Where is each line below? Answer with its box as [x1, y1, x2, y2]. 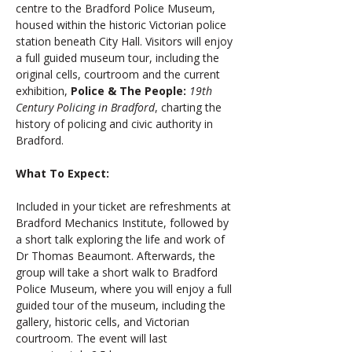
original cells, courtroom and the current [16, 67, 223, 82]
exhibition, [16, 83, 71, 98]
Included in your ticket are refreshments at [16, 199, 234, 214]
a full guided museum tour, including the [16, 50, 222, 65]
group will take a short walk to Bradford [16, 265, 221, 280]
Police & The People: [71, 83, 186, 98]
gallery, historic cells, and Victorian [16, 314, 192, 329]
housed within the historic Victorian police [16, 17, 229, 32]
